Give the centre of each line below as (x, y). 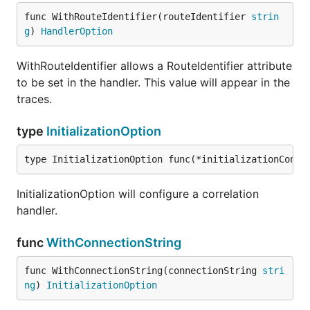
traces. (34, 99)
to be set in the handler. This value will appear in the (153, 82)
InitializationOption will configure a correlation (138, 194)
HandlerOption (77, 31)
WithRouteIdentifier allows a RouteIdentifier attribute (154, 66)
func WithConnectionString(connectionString (143, 271)
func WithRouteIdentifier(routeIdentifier (138, 17)
